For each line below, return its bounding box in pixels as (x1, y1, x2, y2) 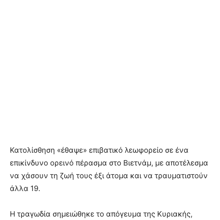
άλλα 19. (10, 183, 40, 193)
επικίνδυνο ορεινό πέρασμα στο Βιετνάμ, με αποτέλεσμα (10, 158, 208, 167)
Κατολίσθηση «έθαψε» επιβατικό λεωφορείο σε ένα (10, 145, 189, 155)
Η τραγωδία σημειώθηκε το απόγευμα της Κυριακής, (10, 209, 192, 219)
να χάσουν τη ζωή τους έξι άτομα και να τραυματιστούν (10, 170, 208, 180)
